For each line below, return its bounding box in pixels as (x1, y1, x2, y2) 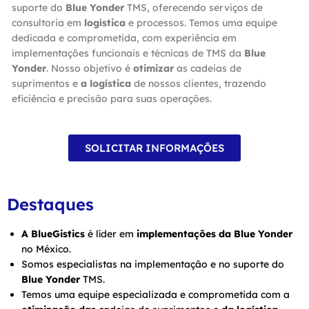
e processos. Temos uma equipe (126, 16, 277, 29)
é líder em (85, 227, 137, 240)
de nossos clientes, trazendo (131, 77, 266, 90)
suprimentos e (12, 77, 81, 90)
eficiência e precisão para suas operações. (12, 92, 212, 105)
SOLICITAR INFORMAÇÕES (85, 141, 224, 154)
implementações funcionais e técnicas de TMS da (12, 46, 244, 59)
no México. (21, 242, 71, 255)
